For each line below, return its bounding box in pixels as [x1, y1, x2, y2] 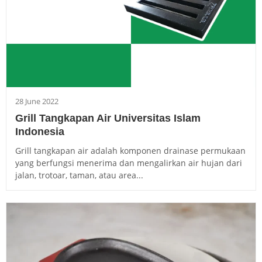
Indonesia [15, 125, 64, 137]
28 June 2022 [15, 95, 58, 106]
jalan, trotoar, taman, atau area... [15, 169, 143, 181]
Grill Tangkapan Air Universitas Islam [15, 112, 201, 124]
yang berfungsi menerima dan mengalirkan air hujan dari [15, 157, 242, 168]
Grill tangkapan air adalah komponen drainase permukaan [15, 144, 246, 156]
